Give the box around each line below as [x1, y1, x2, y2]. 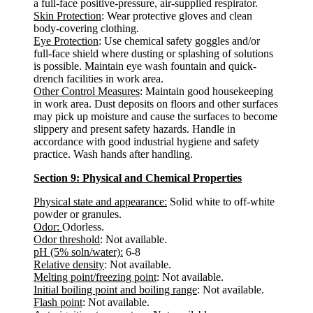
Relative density [34, 259, 104, 270]
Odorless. [62, 221, 104, 233]
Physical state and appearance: [34, 196, 167, 208]
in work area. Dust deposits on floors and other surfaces [34, 98, 278, 110]
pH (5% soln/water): [34, 246, 123, 258]
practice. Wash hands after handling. [34, 148, 193, 160]
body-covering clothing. [34, 22, 139, 34]
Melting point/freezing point [34, 271, 156, 283]
